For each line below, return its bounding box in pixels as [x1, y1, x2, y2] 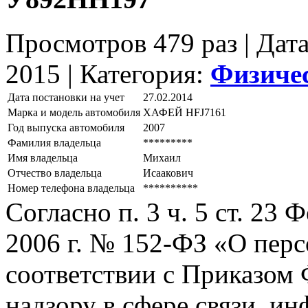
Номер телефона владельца [8, 182, 135, 195]
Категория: [80, 59, 210, 89]
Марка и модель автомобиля [8, 107, 140, 119]
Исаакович [143, 167, 193, 179]
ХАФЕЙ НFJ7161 [143, 107, 226, 119]
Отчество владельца [8, 167, 102, 179]
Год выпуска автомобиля [8, 122, 124, 134]
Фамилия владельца [8, 137, 101, 149]
